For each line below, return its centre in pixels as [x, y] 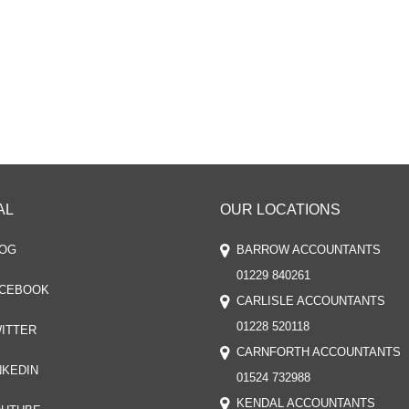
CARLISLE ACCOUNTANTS [311, 301]
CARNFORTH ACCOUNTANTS [319, 352]
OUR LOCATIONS [280, 210]
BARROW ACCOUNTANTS [309, 250]
